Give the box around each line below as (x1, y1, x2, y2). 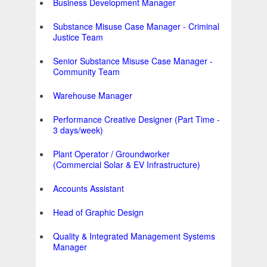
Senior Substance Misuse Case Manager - (53, 55, 213, 67)
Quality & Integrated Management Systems (53, 230, 215, 243)
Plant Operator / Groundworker (53, 148, 170, 160)
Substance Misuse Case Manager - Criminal (53, 20, 219, 33)
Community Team (53, 66, 120, 78)
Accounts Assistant (53, 182, 124, 195)
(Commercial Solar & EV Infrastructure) (53, 159, 200, 171)
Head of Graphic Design (53, 206, 144, 219)
